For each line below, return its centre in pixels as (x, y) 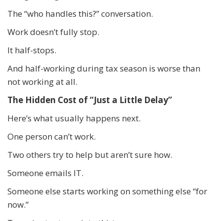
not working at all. (42, 81)
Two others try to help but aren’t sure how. (90, 154)
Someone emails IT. (45, 173)
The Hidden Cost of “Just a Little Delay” (90, 100)
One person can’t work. (52, 136)
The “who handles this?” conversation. (80, 13)
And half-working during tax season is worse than (104, 68)
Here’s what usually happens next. (74, 118)
